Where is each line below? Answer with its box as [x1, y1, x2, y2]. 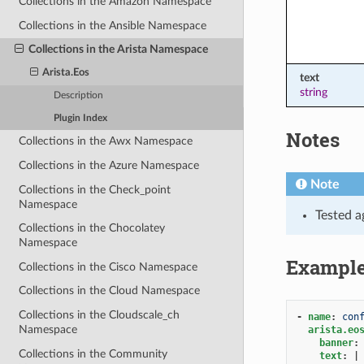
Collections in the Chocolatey [19, 222, 166, 235]
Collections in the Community [19, 347, 168, 360]
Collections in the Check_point [19, 183, 171, 196]
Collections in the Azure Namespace [19, 158, 200, 171]
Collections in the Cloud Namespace [19, 284, 201, 297]
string [299, 85, 327, 98]
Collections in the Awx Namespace [19, 135, 193, 148]
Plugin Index [54, 113, 108, 123]
